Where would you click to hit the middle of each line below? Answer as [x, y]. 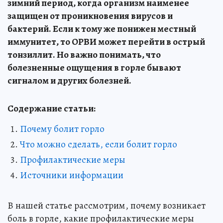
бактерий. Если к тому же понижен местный [102, 29]
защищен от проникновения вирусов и [90, 16]
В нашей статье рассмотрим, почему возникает [107, 206]
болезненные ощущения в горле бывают [94, 68]
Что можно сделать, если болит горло [99, 144]
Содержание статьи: [52, 109]
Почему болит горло [62, 129]
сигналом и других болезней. [69, 81]
